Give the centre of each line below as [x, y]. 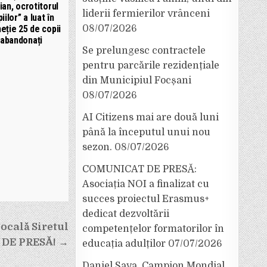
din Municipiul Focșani [137, 80]
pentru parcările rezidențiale [151, 66]
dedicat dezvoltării [126, 214]
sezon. [97, 147]
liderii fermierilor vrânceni [146, 14]
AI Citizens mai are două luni [150, 117]
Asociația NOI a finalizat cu [146, 184]
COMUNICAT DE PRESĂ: [139, 169]
